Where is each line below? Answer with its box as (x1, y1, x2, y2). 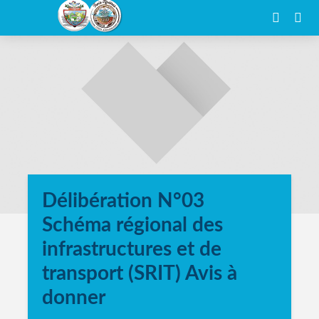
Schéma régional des (42, 215, 223, 235)
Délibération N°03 (42, 191, 204, 211)
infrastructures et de (42, 239, 221, 259)
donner (42, 288, 105, 308)
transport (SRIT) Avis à (42, 263, 237, 283)
